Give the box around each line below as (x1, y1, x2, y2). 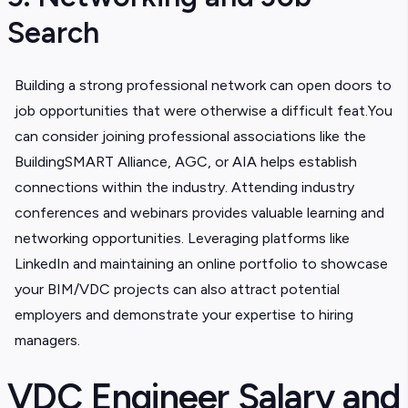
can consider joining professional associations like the (15, 127, 366, 145)
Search (7, 15, 99, 50)
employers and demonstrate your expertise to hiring (15, 306, 353, 323)
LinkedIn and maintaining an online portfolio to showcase (15, 255, 388, 272)
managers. (15, 331, 80, 349)
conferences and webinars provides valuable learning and (15, 204, 384, 221)
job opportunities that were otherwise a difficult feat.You (15, 102, 393, 119)
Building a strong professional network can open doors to (15, 76, 392, 94)
